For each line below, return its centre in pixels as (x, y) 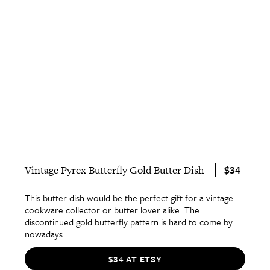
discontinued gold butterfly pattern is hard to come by (129, 221)
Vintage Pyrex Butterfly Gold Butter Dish (115, 170)
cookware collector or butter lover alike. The (112, 209)
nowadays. (45, 234)
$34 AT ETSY (135, 259)
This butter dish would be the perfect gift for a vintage (129, 197)
